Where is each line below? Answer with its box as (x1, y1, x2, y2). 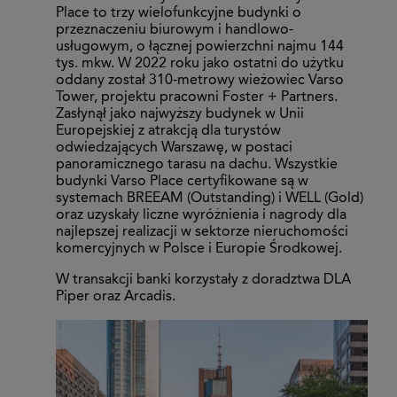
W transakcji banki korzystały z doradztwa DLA (56, 273, 351, 288)
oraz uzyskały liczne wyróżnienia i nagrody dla (56, 208, 346, 223)
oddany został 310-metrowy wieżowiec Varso (56, 74, 344, 89)
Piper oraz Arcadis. (56, 290, 175, 305)
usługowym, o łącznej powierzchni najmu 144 (56, 40, 344, 55)
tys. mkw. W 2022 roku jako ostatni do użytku (56, 57, 344, 72)
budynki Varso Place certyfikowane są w (56, 175, 308, 190)
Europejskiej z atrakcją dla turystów (56, 124, 281, 139)
